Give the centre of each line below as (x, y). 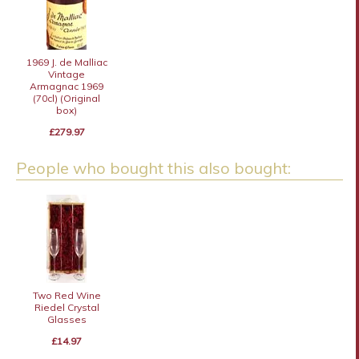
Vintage (67, 74)
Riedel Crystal (67, 307)
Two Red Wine (67, 295)
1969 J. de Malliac (67, 62)
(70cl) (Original (67, 98)
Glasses (67, 319)
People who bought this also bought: (153, 167)
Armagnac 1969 (67, 86)
